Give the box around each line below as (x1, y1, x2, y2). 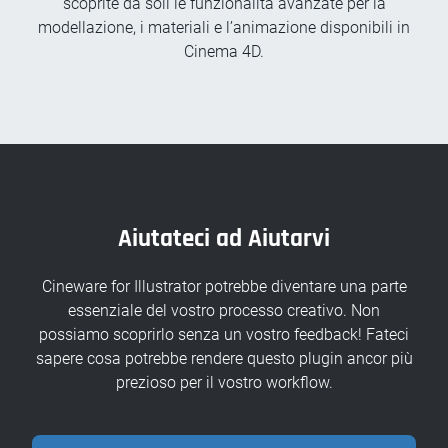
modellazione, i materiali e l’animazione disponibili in (38, 18, 410, 38)
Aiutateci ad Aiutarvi (118, 223, 330, 256)
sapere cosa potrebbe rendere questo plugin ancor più (35, 349, 413, 369)
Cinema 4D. (184, 42, 264, 62)
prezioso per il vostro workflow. (115, 373, 333, 393)
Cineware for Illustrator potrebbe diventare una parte (41, 277, 407, 297)
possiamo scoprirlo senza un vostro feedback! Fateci (39, 325, 409, 345)
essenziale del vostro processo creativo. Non (68, 301, 380, 321)
